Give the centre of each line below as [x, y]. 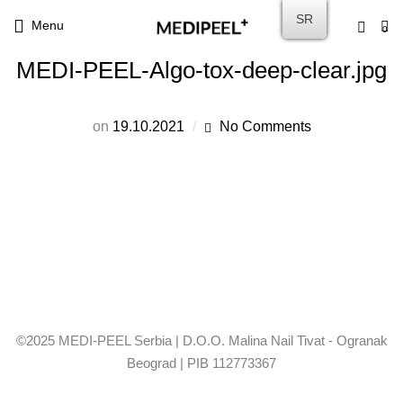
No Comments [265, 126]
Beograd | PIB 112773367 [201, 363]
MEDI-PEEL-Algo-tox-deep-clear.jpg [201, 70]
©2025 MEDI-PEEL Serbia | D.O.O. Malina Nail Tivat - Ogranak [201, 340]
